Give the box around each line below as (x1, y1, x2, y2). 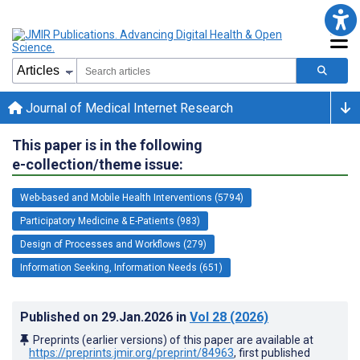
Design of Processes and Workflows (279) (20, 238, 207, 250)
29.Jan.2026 (101, 309, 176, 325)
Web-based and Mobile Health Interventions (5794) (20, 191, 243, 203)
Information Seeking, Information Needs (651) (20, 261, 223, 273)
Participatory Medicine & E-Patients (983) (20, 215, 200, 227)
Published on (20, 309, 101, 325)
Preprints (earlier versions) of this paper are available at (33, 333, 313, 346)
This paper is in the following (12, 136, 202, 153)
